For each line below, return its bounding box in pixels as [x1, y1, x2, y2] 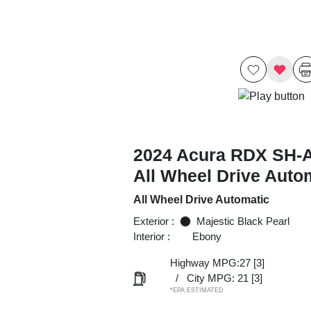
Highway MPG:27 [169, 257, 251, 269]
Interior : [133, 230, 170, 242]
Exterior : [133, 215, 174, 227]
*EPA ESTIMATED [169, 287, 224, 294]
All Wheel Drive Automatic [133, 194, 269, 205]
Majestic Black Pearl [196, 215, 289, 227]
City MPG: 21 [186, 272, 249, 284]
